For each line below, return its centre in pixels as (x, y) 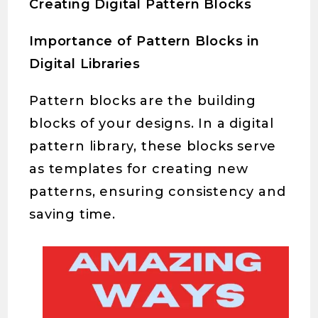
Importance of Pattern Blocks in (145, 42)
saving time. (72, 215)
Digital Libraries (85, 64)
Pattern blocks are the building (143, 101)
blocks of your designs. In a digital (152, 124)
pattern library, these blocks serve (153, 147)
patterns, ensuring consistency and (158, 192)
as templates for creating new (139, 169)
